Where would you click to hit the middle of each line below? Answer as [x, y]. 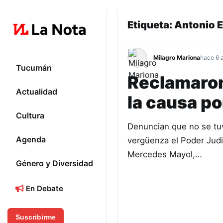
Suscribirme [36, 217]
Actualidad [37, 92]
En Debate [44, 189]
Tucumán [34, 68]
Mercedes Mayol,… [165, 154]
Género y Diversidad [55, 164]
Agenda [31, 140]
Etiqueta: [151, 25]
